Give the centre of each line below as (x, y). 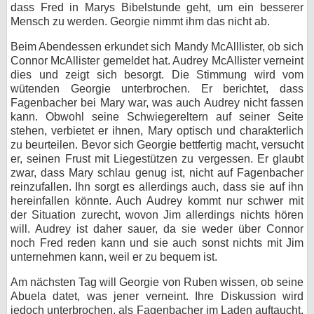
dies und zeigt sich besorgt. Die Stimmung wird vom (157, 75)
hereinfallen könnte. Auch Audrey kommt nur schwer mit (157, 201)
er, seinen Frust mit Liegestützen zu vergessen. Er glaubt (157, 159)
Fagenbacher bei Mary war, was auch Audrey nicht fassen (157, 103)
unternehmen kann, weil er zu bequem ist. (114, 257)
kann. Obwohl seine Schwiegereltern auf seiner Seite (157, 117)
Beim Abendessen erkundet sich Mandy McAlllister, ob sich (157, 47)
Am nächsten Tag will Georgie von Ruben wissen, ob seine (157, 282)
